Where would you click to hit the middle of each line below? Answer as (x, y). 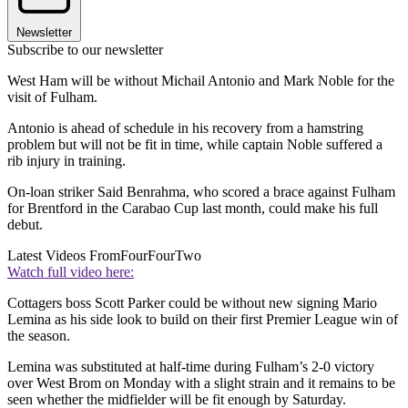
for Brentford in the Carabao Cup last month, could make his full (193, 208)
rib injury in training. (66, 160)
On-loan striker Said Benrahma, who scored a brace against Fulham (201, 191)
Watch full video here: (71, 271)
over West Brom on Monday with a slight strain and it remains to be (201, 382)
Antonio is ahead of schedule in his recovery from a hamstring (185, 127)
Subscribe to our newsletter (85, 49)
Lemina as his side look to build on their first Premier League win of (203, 319)
